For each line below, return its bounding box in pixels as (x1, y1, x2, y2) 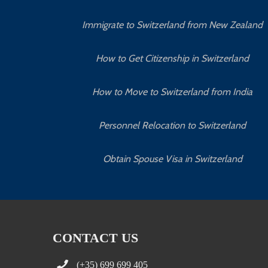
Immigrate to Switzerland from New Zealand (82, 19, 263, 31)
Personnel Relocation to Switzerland (99, 119, 246, 131)
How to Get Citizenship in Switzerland (96, 52, 249, 64)
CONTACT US (53, 230, 139, 244)
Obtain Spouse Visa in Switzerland (102, 153, 242, 165)
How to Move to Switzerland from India (92, 86, 253, 98)
